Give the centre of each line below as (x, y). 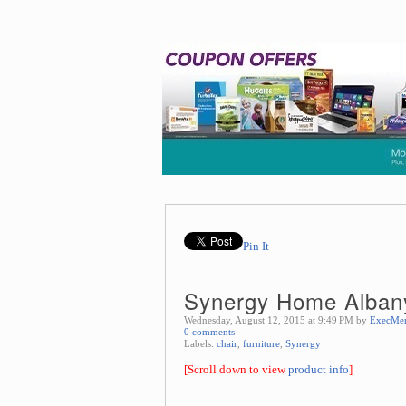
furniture (261, 343)
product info (319, 369)
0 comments (209, 332)
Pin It (256, 246)
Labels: (200, 343)
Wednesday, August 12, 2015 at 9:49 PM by (277, 320)
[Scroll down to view (236, 369)
